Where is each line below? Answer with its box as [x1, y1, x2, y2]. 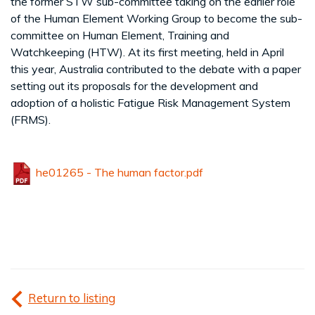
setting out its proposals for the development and [11, 78, 258, 93]
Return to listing [28, 290, 115, 305]
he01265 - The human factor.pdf [33, 165, 203, 179]
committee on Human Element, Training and [11, 27, 229, 42]
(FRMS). [11, 112, 51, 127]
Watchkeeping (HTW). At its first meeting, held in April [11, 44, 284, 59]
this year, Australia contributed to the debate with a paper [11, 61, 301, 76]
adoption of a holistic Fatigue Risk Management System [11, 95, 290, 110]
